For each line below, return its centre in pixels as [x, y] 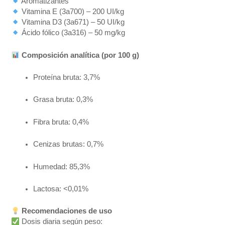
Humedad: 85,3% [62, 166]
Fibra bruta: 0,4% [61, 122]
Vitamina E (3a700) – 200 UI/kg [72, 12]
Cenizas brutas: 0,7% [69, 144]
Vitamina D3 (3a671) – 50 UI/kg [72, 22]
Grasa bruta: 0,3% [63, 100]
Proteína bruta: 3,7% [67, 78]
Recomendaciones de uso [67, 211]
